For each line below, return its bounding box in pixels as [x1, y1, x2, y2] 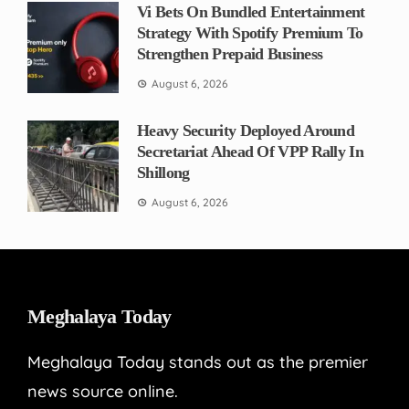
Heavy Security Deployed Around [137, 121, 355, 141]
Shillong [137, 163, 190, 183]
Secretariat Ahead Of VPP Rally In [137, 142, 363, 162]
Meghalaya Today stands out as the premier [27, 351, 368, 373]
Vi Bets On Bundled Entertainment [137, 3, 365, 22]
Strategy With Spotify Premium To [137, 24, 363, 43]
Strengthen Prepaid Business [137, 45, 323, 64]
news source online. [27, 381, 178, 403]
